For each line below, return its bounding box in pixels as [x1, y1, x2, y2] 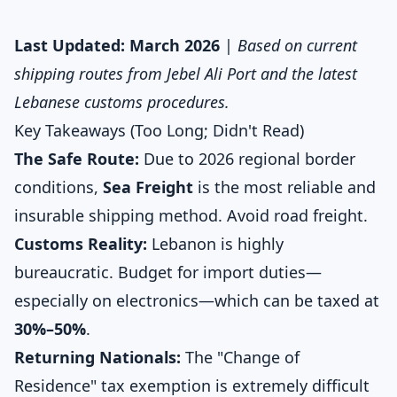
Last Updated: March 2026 [14, 35, 220, 56]
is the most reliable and [193, 176, 376, 198]
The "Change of [181, 346, 300, 368]
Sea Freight [103, 176, 193, 198]
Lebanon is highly [147, 233, 284, 254]
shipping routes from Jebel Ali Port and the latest [14, 63, 357, 84]
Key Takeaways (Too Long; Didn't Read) [14, 120, 304, 141]
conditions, [14, 176, 103, 198]
